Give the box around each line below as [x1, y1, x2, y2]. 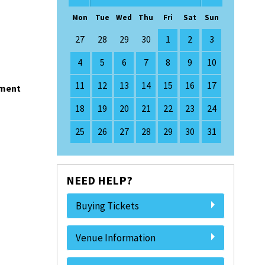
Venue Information [76, 231, 156, 244]
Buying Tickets [76, 199, 139, 212]
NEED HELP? [66, 173, 132, 188]
